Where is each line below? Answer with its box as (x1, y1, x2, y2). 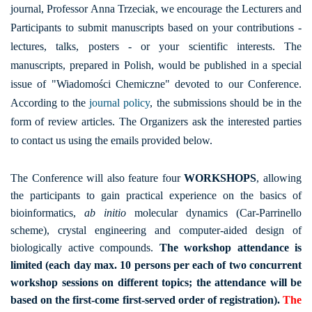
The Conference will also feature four (10, 172, 185, 185)
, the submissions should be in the (150, 97, 302, 109)
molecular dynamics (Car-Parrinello (126, 207, 302, 219)
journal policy (89, 97, 150, 109)
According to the (10, 97, 90, 109)
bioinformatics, (10, 207, 84, 219)
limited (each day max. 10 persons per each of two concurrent (10, 259, 302, 272)
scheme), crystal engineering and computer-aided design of (10, 224, 302, 237)
